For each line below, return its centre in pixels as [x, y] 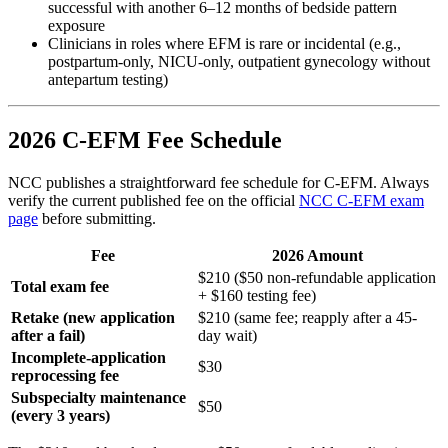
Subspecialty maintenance [98, 397]
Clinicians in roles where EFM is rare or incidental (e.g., [224, 44]
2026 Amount [317, 255]
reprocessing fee [65, 375]
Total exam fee [60, 286]
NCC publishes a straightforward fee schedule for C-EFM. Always [218, 182]
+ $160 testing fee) [257, 295]
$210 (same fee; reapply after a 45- [307, 317]
